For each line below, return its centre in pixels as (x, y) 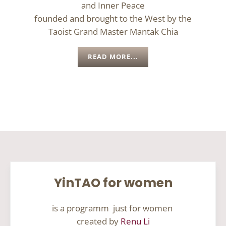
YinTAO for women (113, 183)
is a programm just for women (113, 208)
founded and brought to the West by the (113, 19)
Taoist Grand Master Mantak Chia (113, 32)
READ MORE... (113, 57)
